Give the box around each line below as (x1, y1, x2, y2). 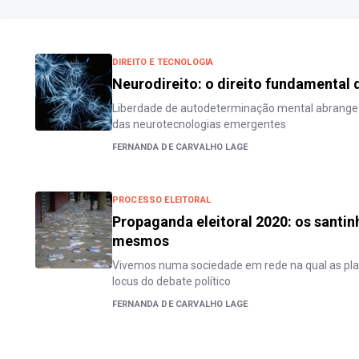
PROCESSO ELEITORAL (112, 195, 211, 205)
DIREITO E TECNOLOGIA (112, 57, 214, 67)
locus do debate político (112, 275, 231, 288)
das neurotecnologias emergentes (112, 118, 286, 131)
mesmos (112, 232, 169, 249)
